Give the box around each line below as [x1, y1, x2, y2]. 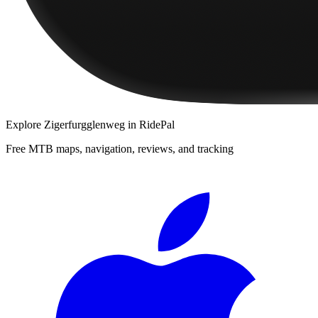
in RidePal [125, 118, 175, 131]
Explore [6, 118, 44, 131]
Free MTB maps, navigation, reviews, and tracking [6, 142, 234, 155]
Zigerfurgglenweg [44, 118, 125, 131]
